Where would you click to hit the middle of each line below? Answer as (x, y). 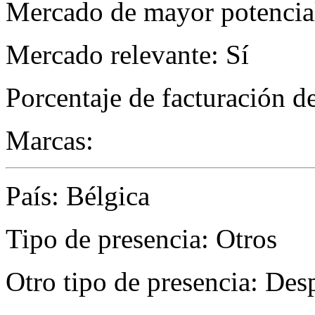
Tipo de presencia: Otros (141, 239)
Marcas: (50, 141)
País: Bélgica (78, 196)
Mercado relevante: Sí (127, 55)
